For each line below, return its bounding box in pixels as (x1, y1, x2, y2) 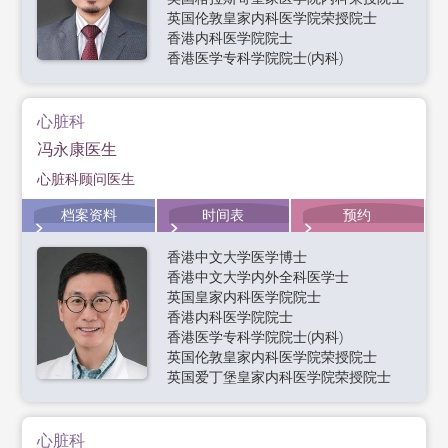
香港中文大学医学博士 (167, 249, 308, 266)
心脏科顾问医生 (37, 171, 136, 188)
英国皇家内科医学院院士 (167, 289, 322, 306)
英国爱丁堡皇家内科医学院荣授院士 (167, 369, 392, 386)
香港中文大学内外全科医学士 (167, 269, 350, 286)
